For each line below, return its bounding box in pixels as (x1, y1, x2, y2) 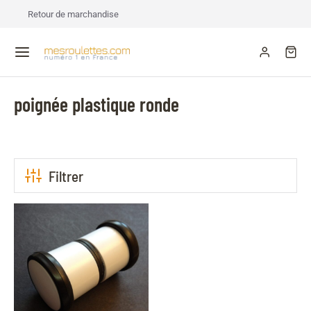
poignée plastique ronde (14, 92, 179, 116)
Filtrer (49, 167, 83, 185)
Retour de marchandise (28, 9, 119, 19)
